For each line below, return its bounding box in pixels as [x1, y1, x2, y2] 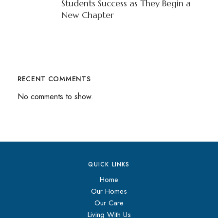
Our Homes [91, 185, 127, 197]
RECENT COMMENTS [17, 73, 91, 84]
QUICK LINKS [88, 160, 130, 169]
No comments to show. [17, 91, 93, 102]
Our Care [94, 197, 124, 208]
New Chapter [61, 9, 114, 20]
